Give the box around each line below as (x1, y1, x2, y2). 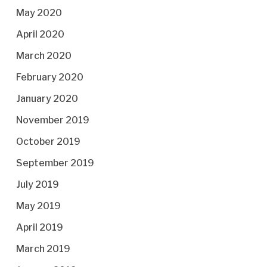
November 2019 (15, 114, 89, 126)
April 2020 (15, 29, 64, 40)
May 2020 (15, 7, 62, 18)
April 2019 (15, 222, 63, 233)
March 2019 (15, 243, 70, 254)
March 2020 (15, 50, 72, 61)
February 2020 (15, 72, 83, 83)
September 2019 (15, 157, 94, 169)
